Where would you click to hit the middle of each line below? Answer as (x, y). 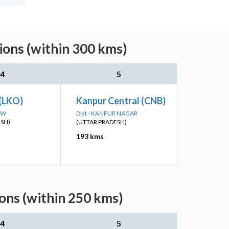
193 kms (90, 136)
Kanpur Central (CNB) (121, 101)
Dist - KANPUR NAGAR (107, 113)
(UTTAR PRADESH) (101, 122)
